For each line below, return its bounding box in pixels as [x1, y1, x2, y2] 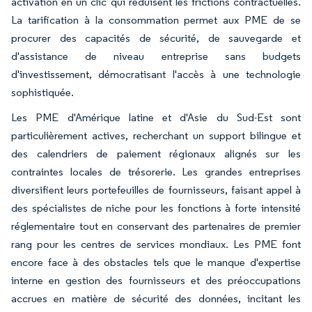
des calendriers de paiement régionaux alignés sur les [11, 146, 301, 160]
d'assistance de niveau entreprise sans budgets [11, 49, 301, 63]
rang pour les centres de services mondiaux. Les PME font [11, 237, 301, 251]
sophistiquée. [11, 85, 74, 99]
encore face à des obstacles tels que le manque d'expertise [11, 255, 301, 269]
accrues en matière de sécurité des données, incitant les [11, 291, 301, 305]
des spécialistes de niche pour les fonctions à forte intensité [11, 201, 301, 214]
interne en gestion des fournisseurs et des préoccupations [11, 273, 301, 287]
